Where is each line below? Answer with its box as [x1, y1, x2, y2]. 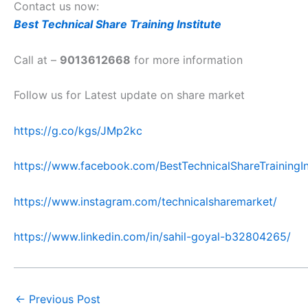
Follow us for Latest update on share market [14, 88, 245, 102]
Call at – [14, 52, 60, 67]
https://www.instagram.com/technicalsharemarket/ [14, 194, 277, 208]
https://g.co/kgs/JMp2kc [14, 123, 142, 137]
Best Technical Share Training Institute [14, 16, 221, 31]
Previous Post [25, 292, 100, 307]
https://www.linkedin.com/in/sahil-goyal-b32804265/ [14, 230, 291, 244]
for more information [131, 52, 243, 67]
